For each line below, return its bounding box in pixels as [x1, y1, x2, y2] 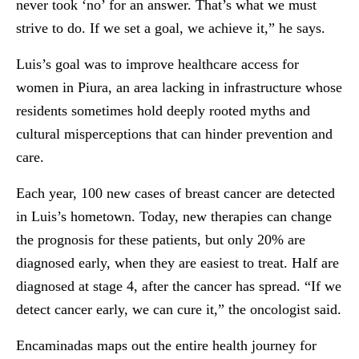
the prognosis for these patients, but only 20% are [16, 232, 305, 248]
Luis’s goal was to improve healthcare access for [16, 56, 299, 72]
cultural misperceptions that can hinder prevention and [16, 126, 333, 142]
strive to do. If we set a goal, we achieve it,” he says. [16, 20, 325, 36]
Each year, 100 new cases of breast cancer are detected [16, 185, 335, 201]
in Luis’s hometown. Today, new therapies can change [16, 208, 332, 224]
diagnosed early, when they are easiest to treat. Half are [16, 255, 339, 271]
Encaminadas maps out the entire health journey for [16, 337, 317, 353]
